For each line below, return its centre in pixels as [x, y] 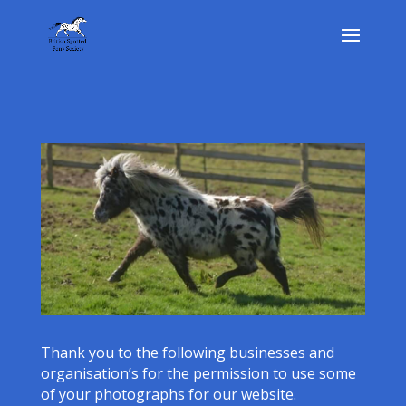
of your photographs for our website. [168, 394]
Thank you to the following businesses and [187, 352]
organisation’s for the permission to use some [198, 373]
